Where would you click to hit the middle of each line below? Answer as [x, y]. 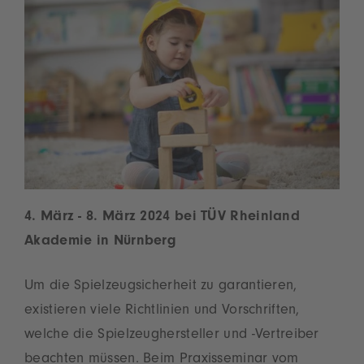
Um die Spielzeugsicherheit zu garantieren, [161, 287]
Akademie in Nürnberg [101, 243]
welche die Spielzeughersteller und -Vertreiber [172, 336]
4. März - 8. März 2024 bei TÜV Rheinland [162, 218]
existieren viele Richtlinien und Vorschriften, [162, 312]
